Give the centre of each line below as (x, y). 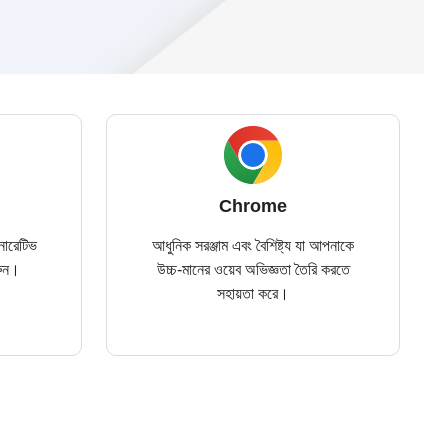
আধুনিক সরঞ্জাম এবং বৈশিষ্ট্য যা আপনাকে (253, 245)
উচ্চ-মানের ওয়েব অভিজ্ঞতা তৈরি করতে (253, 269)
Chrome (253, 206)
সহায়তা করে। (253, 293)
